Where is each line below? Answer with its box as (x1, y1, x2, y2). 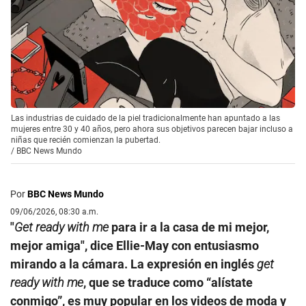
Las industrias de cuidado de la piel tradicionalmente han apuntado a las (11, 113, 280, 123)
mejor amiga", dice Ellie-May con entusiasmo (10, 238, 259, 253)
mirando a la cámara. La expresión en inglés (10, 256, 257, 271)
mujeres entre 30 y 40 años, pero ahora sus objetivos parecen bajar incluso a (11, 124, 293, 134)
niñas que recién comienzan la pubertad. (11, 135, 161, 145)
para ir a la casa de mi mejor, (111, 219, 269, 234)
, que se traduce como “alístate (83, 275, 253, 290)
